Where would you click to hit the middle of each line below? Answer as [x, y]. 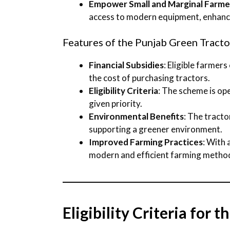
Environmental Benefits [136, 117]
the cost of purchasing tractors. [149, 78]
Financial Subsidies [126, 65]
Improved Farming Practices [146, 142]
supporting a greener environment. [156, 129]
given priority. [116, 104]
